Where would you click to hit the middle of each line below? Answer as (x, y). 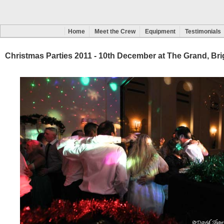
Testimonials (203, 31)
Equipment (160, 31)
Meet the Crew (115, 31)
